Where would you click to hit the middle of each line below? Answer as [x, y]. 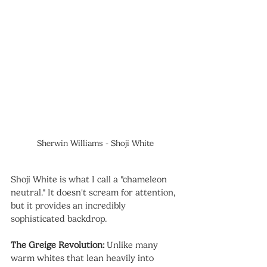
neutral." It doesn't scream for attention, [94, 192]
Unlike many [132, 245]
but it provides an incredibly [69, 205]
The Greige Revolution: [58, 245]
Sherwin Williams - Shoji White [95, 143]
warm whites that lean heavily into [83, 258]
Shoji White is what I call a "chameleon [90, 179]
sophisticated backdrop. [59, 218]
